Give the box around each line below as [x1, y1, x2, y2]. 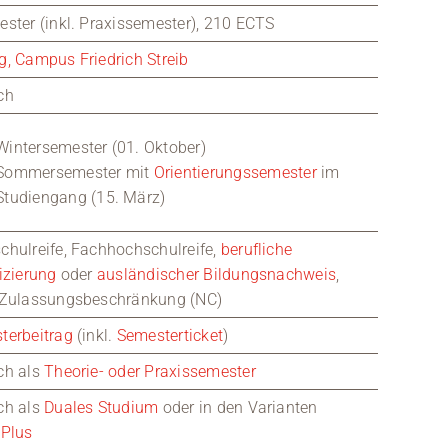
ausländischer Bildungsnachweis [96, 265, 337, 284]
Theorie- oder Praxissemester [44, 362, 256, 381]
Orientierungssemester [153, 163, 317, 182]
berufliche [220, 240, 293, 259]
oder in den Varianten [158, 398, 318, 417]
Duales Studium [44, 398, 159, 417]
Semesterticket [116, 326, 224, 345]
